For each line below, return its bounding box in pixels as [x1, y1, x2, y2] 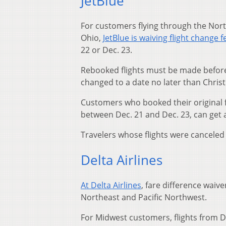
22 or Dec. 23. [81, 44, 132, 56]
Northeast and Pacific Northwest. [81, 191, 207, 203]
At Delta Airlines [81, 179, 141, 191]
